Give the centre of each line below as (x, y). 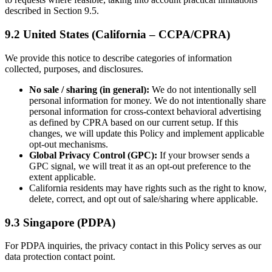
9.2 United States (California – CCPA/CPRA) (117, 35)
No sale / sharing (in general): (89, 89)
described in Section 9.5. (52, 11)
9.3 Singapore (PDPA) (60, 222)
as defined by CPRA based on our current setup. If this (134, 122)
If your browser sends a (203, 155)
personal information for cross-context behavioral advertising (145, 111)
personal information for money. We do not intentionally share (148, 100)
